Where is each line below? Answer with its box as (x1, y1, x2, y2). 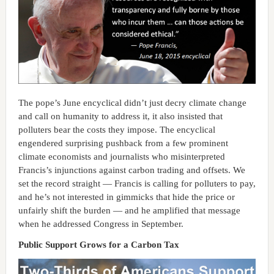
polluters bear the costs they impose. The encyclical (18, 125, 215, 135)
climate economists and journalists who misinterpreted (18, 152, 225, 162)
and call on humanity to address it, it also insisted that (18, 111, 223, 122)
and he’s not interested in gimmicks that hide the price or (18, 192, 235, 202)
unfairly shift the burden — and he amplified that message (18, 206, 240, 216)
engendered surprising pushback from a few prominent (18, 138, 228, 149)
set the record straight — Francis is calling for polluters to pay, (18, 179, 256, 189)
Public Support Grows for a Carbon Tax (18, 240, 179, 250)
